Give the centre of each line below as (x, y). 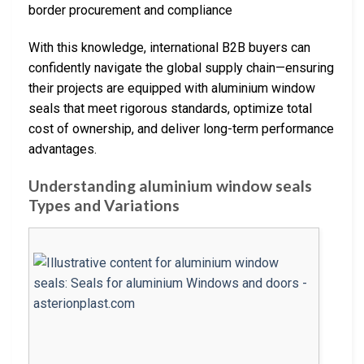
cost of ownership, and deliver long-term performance (181, 129)
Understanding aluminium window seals (170, 186)
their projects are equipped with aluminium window (172, 89)
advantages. (63, 149)
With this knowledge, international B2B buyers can (169, 48)
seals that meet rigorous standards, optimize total (170, 109)
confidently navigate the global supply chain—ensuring (181, 68)
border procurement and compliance (130, 11)
